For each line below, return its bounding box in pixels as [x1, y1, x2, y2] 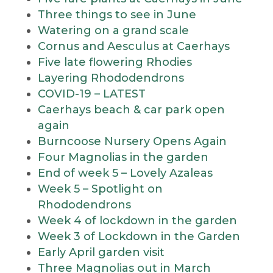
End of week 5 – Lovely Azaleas [37, 166, 213, 180]
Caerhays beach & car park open [37, 103, 225, 116]
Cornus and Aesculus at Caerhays [37, 40, 230, 53]
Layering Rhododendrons [37, 71, 184, 85]
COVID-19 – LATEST [37, 87, 146, 101]
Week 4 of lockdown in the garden [37, 214, 237, 227]
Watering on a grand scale [37, 24, 189, 37]
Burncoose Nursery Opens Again [37, 135, 227, 148]
